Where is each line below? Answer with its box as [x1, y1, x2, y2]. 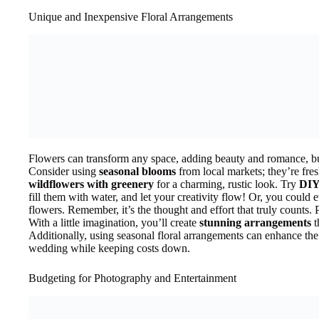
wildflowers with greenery [28, 177, 154, 190]
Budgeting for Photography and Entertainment [28, 271, 236, 284]
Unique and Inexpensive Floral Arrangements [28, 10, 233, 23]
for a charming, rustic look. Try [154, 177, 299, 190]
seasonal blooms [99, 164, 176, 177]
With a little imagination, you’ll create [28, 216, 199, 229]
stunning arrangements [199, 216, 311, 229]
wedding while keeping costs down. [28, 241, 190, 254]
